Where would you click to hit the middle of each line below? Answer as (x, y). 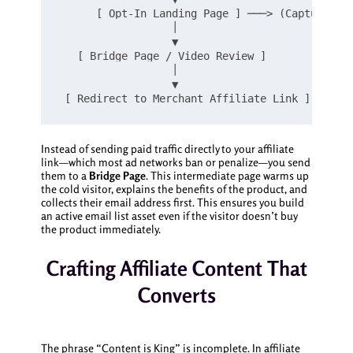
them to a (65, 176)
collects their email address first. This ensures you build (172, 203)
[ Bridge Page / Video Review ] (162, 56)
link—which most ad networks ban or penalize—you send (175, 162)
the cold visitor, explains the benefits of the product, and (174, 189)
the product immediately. (100, 229)
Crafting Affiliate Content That (176, 268)
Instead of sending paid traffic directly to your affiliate (167, 149)
